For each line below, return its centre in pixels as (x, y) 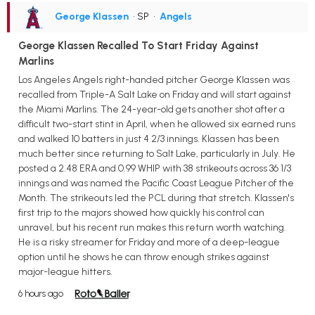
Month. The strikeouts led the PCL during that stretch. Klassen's (156, 198)
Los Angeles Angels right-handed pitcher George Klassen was (154, 80)
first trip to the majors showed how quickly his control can (141, 213)
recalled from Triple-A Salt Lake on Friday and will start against (155, 95)
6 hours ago (41, 294)
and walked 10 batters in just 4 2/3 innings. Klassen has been (149, 139)
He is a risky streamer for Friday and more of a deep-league (149, 243)
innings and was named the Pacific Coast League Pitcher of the (156, 184)
